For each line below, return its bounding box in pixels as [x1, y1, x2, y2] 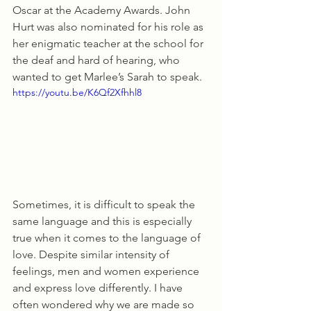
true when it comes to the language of [12, 230, 203, 244]
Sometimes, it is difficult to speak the [12, 197, 198, 211]
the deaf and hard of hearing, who [12, 53, 183, 67]
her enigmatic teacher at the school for [12, 37, 206, 50]
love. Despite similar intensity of [12, 247, 172, 261]
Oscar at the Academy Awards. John [12, 3, 193, 17]
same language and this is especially [12, 214, 194, 228]
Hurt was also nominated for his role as [12, 20, 206, 33]
